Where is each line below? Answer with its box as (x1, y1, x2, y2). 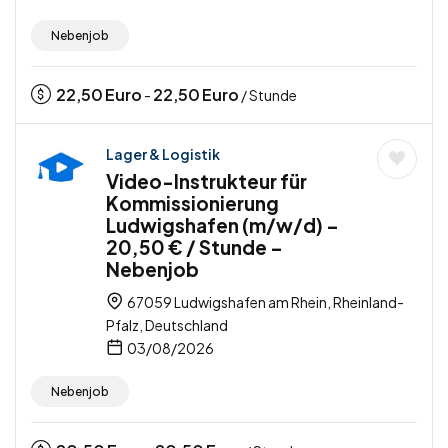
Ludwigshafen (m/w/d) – (106, 213, 339, 238)
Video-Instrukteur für (106, 169, 307, 194)
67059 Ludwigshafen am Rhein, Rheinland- (125, 293, 404, 312)
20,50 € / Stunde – (106, 235, 283, 260)
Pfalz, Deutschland (106, 316, 228, 335)
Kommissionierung (106, 191, 279, 216)
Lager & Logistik (106, 145, 220, 164)
